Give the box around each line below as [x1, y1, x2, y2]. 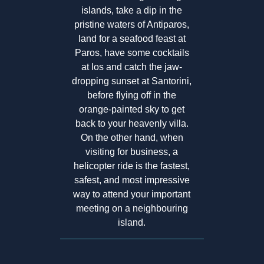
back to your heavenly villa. [75, 118, 189, 129]
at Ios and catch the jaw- [81, 62, 183, 72]
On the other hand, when [80, 133, 183, 143]
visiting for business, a [85, 147, 179, 157]
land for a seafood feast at [78, 34, 186, 44]
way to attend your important [73, 189, 191, 200]
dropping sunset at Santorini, [72, 76, 192, 87]
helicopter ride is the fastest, [74, 161, 190, 171]
